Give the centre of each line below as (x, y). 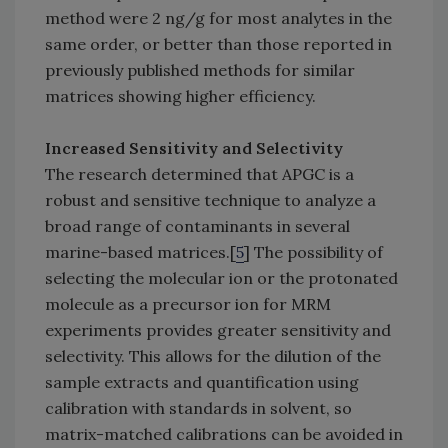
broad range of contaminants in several (197, 226)
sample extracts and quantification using (202, 382)
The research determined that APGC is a (199, 174)
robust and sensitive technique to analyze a (210, 200)
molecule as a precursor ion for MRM (188, 304)
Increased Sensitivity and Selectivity (194, 148)
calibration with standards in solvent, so (198, 408)
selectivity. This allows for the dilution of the (213, 356)
